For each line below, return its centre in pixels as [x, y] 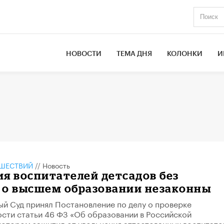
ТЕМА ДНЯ [134, 54]
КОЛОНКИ [185, 54]
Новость [56, 165]
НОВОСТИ [84, 54]
